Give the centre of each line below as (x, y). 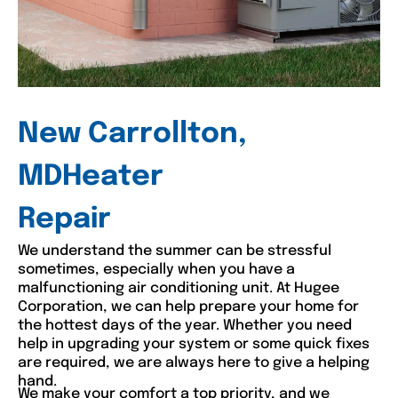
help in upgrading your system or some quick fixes (194, 344)
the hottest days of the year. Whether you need (185, 325)
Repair (64, 219)
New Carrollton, (132, 134)
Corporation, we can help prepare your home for (188, 306)
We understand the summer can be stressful (175, 251)
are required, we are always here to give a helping (194, 362)
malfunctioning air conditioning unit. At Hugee (179, 288)
